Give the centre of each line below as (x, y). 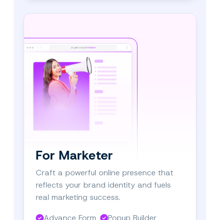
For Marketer (74, 155)
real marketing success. (78, 197)
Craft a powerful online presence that (105, 172)
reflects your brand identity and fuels (103, 185)
